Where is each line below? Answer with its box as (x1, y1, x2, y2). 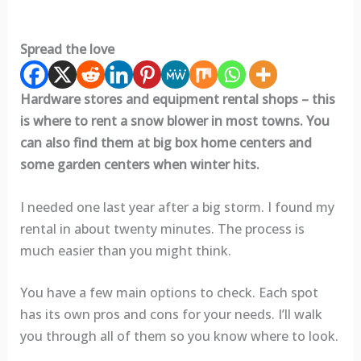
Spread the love (19, 40, 114, 59)
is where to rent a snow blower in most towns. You (19, 112, 330, 131)
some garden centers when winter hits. (19, 156, 259, 174)
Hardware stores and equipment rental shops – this (19, 90, 335, 109)
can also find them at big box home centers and (19, 134, 312, 152)
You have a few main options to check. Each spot (19, 284, 318, 302)
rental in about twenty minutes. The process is (19, 219, 305, 238)
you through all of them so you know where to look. (19, 327, 338, 346)
